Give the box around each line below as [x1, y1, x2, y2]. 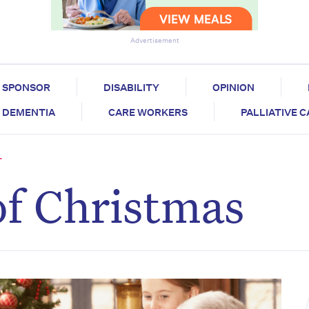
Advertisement [130, 36, 179, 46]
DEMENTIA [2, 106, 55, 119]
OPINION [212, 81, 255, 94]
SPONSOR [1, 81, 50, 94]
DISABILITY [103, 81, 159, 94]
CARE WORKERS [108, 106, 188, 119]
